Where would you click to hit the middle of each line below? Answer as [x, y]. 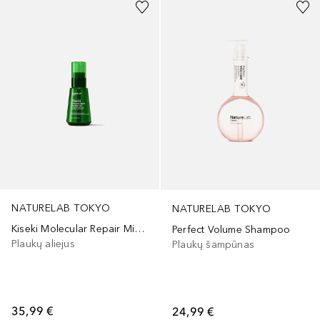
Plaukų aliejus [43, 244]
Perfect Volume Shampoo [231, 229]
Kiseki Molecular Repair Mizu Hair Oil [140, 229]
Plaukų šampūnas [213, 244]
